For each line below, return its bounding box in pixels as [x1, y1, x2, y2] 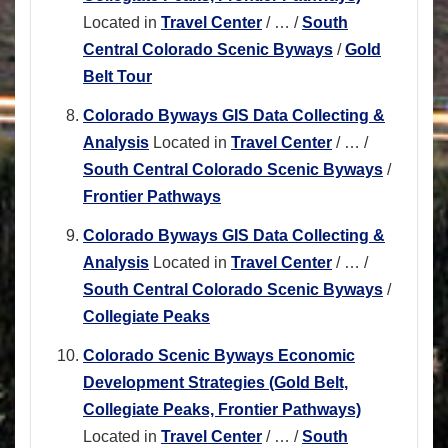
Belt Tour [83, 68, 152, 86]
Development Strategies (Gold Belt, [83, 374, 348, 392]
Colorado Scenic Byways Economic [83, 347, 355, 365]
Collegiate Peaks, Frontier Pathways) [83, 401, 361, 419]
